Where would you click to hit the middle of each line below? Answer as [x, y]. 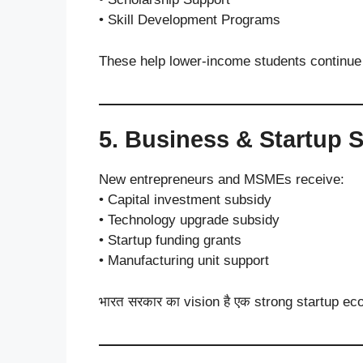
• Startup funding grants [170, 240]
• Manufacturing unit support [184, 261]
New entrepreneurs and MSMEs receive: [222, 179]
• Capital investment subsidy [185, 200]
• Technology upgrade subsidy [189, 220]
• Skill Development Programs [190, 20]
